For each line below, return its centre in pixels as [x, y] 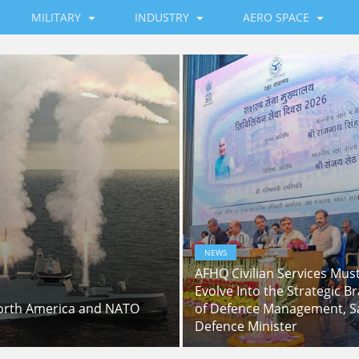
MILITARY [56, 17]
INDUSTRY [162, 17]
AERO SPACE [276, 17]
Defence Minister [246, 326]
